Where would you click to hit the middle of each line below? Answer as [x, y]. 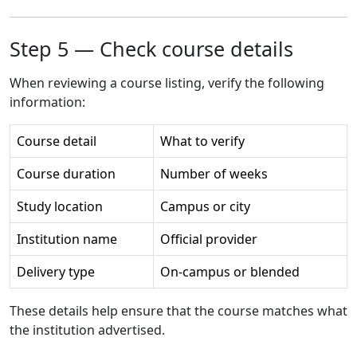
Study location [60, 206]
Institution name [67, 239]
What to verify [202, 141]
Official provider [209, 239]
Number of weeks [214, 173]
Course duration [66, 173]
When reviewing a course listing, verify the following [167, 82]
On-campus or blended [230, 271]
